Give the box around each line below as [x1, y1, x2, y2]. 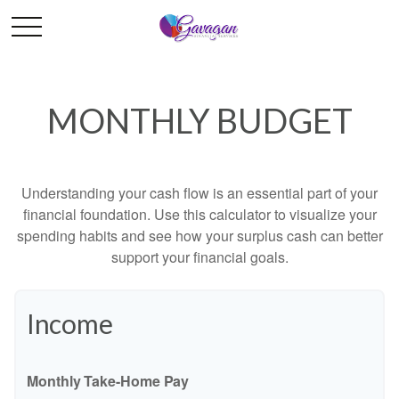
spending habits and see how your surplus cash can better [16, 225, 383, 246]
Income [27, 307, 113, 339]
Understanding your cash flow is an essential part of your [21, 183, 378, 203]
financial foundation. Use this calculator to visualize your [22, 204, 377, 224]
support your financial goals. [110, 247, 289, 267]
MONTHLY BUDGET [46, 100, 353, 141]
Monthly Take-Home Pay [27, 370, 190, 391]
